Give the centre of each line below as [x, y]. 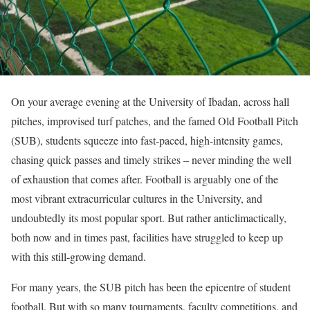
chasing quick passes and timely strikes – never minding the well [151, 159]
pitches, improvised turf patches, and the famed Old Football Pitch [155, 121]
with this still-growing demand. [79, 256]
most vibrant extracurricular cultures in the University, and [137, 198]
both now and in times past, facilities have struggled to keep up [147, 237]
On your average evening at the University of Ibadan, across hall [150, 101]
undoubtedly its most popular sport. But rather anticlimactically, [149, 218]
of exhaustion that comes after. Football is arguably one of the [145, 179]
